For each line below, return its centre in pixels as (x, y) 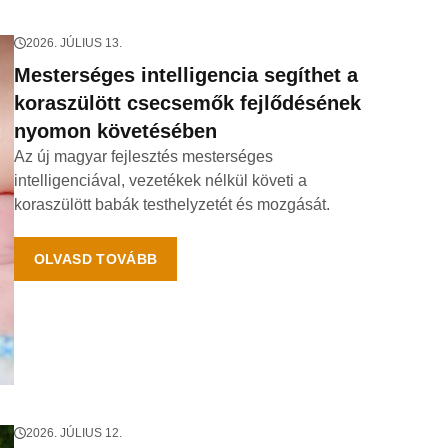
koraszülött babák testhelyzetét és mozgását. (171, 204)
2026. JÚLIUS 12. (73, 433)
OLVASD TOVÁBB (95, 259)
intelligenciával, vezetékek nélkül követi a (160, 180)
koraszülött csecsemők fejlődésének (187, 103)
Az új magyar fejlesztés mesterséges (143, 156)
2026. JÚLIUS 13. (73, 43)
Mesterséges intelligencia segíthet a (185, 75)
